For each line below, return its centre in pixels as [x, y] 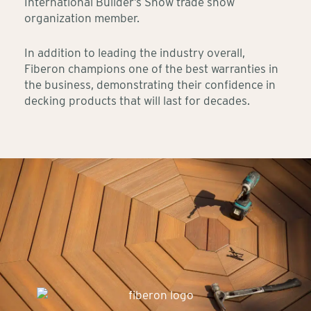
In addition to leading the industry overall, [135, 52]
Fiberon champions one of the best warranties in [151, 68]
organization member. [82, 18]
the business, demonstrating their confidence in [150, 84]
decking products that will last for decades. [137, 100]
